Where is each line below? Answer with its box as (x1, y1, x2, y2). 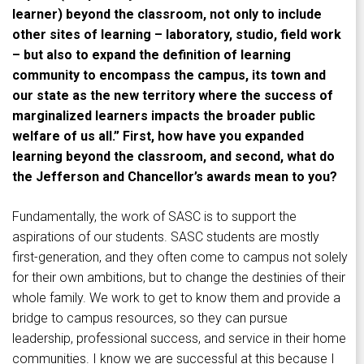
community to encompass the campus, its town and (12, 67, 326, 84)
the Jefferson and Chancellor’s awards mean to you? (12, 169, 337, 185)
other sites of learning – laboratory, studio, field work (12, 27, 341, 43)
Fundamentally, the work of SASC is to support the (12, 209, 297, 225)
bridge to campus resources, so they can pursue (12, 310, 288, 327)
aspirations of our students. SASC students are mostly (12, 229, 319, 245)
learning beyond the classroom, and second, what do (12, 149, 335, 165)
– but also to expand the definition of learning (12, 47, 291, 63)
